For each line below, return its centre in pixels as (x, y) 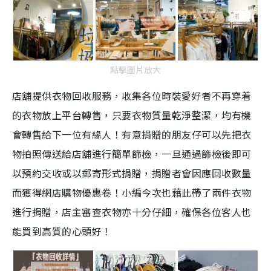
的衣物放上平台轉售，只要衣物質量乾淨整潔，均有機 (132, 115)
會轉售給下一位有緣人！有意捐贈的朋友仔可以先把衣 (132, 134)
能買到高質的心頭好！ (62, 231)
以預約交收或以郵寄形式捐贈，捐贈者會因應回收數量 (132, 173)
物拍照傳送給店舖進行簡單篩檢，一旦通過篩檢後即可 (132, 153)
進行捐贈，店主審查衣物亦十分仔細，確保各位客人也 (132, 211)
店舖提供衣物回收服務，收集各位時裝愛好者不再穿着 (132, 95)
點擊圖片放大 (135, 69)
